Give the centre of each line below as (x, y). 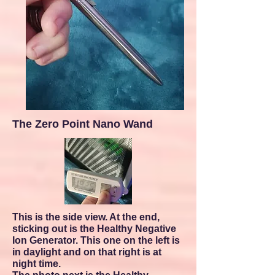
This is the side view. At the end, (86, 217)
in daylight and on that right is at (87, 252)
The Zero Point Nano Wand (83, 124)
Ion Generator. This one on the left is (96, 240)
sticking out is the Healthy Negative (94, 229)
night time (35, 264)
